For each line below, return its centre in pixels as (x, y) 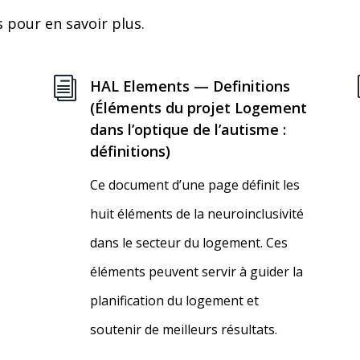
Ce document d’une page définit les (194, 185)
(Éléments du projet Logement (198, 108)
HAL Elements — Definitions (190, 86)
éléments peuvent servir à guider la (196, 272)
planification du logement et (174, 301)
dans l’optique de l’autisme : (188, 130)
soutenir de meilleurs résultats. (183, 330)
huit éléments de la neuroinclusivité (196, 214)
